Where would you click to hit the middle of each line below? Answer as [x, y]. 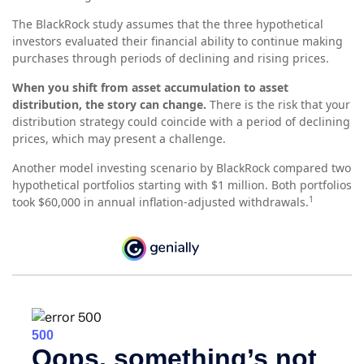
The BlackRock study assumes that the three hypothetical [168, 24]
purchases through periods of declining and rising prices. [171, 58]
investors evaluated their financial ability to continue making [178, 41]
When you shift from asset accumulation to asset [150, 88]
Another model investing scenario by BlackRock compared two [182, 168]
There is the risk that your [280, 105]
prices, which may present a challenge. [119, 139]
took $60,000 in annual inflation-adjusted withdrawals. [160, 202]
